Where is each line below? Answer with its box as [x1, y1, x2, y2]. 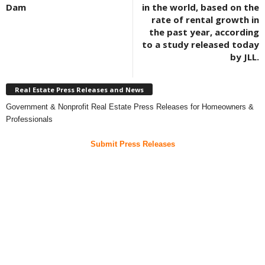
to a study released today [142, 38, 259, 51]
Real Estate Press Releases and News [15, 85, 144, 94]
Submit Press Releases [90, 139, 175, 148]
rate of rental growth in [151, 14, 259, 26]
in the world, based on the [142, 1, 259, 14]
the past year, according [149, 26, 259, 38]
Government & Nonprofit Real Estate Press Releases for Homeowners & [6, 102, 254, 111]
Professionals [6, 114, 53, 124]
